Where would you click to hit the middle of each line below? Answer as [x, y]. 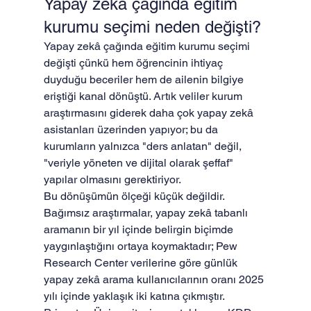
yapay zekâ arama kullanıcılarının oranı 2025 [155, 279]
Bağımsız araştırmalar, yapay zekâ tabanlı [147, 213]
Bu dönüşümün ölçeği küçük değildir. [135, 196]
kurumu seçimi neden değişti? [152, 27]
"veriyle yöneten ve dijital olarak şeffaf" [140, 163]
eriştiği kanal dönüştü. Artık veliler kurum [144, 96]
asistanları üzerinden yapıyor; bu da [132, 129]
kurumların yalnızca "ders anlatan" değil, [144, 146]
